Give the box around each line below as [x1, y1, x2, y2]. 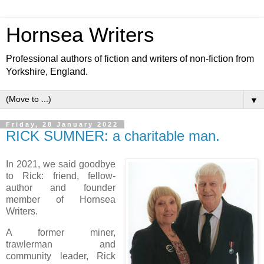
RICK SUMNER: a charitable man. [6, 128, 220, 144]
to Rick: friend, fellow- [6, 170, 116, 181]
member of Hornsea [6, 194, 116, 204]
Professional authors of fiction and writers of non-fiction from [6, 54, 254, 64]
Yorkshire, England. [6, 67, 88, 77]
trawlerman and [6, 239, 116, 249]
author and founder [6, 182, 116, 193]
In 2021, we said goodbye [6, 159, 116, 169]
